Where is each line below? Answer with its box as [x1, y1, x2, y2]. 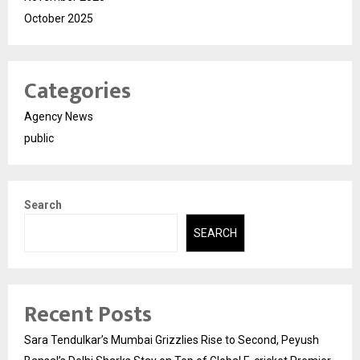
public [24, 131, 54, 145]
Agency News [24, 109, 93, 123]
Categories [24, 72, 131, 110]
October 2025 [24, 11, 93, 25]
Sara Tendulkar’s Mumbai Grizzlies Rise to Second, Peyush [24, 333, 319, 347]
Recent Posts [24, 296, 152, 334]
